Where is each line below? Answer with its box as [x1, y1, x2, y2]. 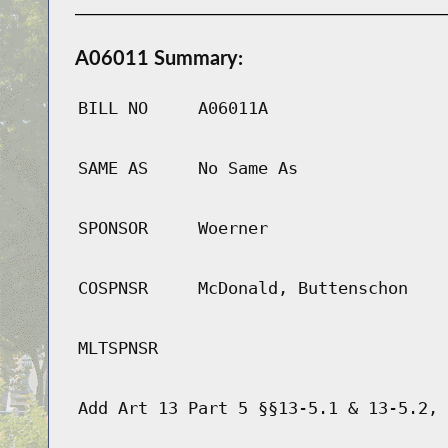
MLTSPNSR [77, 338, 158, 359]
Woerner [197, 218, 268, 239]
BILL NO [77, 98, 148, 119]
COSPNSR [77, 278, 148, 299]
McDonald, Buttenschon [197, 278, 408, 299]
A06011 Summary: [74, 45, 243, 70]
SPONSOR [77, 218, 148, 239]
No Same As [197, 158, 298, 179]
